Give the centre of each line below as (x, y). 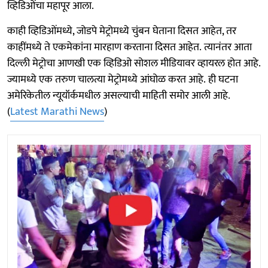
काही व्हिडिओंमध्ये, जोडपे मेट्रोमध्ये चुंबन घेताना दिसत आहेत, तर (122, 31)
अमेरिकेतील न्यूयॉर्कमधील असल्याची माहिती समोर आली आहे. (118, 95)
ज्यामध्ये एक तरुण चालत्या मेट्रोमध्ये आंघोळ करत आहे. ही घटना (123, 79)
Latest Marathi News (57, 112)
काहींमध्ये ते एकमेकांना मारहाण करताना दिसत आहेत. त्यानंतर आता (130, 47)
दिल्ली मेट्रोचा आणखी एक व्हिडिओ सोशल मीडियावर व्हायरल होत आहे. (134, 63)
